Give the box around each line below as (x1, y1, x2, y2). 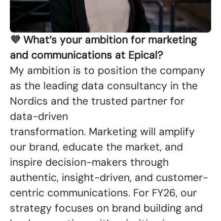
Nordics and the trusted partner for (10, 94, 184, 108)
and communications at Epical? (10, 48, 166, 62)
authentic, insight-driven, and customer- (10, 171, 208, 184)
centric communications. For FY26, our (10, 186, 197, 200)
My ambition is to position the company (10, 64, 205, 77)
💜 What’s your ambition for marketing (10, 33, 197, 47)
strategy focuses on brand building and (10, 201, 203, 215)
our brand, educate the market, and (10, 140, 183, 154)
